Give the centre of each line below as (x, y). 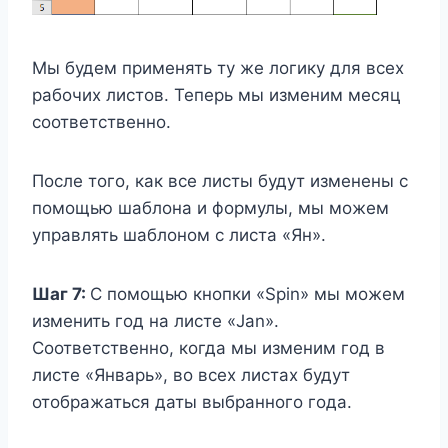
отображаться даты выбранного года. (192, 401)
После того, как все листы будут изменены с (220, 180)
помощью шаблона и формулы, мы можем (210, 207)
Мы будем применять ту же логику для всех (218, 67)
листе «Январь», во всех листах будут (191, 374)
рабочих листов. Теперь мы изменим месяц (216, 94)
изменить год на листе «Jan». (155, 320)
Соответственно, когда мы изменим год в (208, 347)
